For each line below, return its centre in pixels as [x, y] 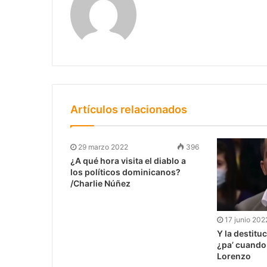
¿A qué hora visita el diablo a [128, 161]
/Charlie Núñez [100, 184]
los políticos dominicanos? [125, 172]
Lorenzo [234, 256]
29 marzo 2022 [103, 147]
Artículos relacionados [129, 110]
